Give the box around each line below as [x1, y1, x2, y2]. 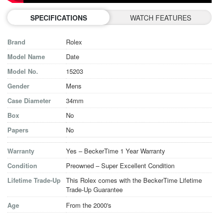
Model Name [7, 52, 45, 62]
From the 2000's [66, 200, 111, 210]
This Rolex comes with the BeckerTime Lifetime [66, 175, 202, 185]
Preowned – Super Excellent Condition [66, 161, 175, 171]
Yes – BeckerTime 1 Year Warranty [66, 146, 165, 156]
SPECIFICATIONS [30, 12, 87, 22]
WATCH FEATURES [130, 12, 191, 22]
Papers [7, 125, 28, 135]
